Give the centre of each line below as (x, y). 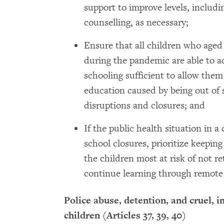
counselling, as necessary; (136, 22)
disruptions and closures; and (144, 105)
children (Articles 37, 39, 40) (125, 215)
